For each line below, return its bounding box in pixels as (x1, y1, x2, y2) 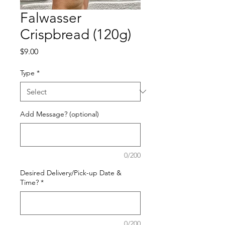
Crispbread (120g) (20, 26, 131, 43)
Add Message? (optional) (20, 109, 99, 119)
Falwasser (20, 9, 81, 26)
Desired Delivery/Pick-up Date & (20, 168, 122, 177)
